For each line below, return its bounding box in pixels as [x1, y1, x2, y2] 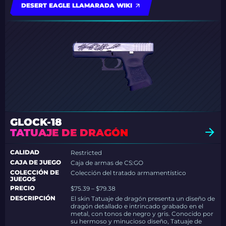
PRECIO [10, 184, 35, 192]
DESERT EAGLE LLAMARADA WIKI [21, 2, 132, 9]
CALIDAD [10, 148, 39, 156]
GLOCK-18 [10, 116, 62, 128]
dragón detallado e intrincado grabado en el [71, 202, 204, 210]
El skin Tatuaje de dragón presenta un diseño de [71, 195, 215, 202]
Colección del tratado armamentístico [71, 169, 187, 177]
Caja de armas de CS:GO [71, 159, 144, 166]
